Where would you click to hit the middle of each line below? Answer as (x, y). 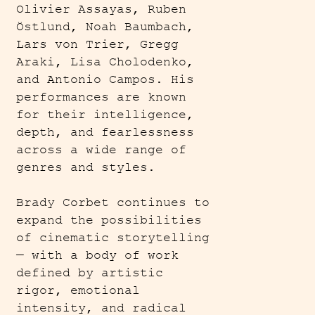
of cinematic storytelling (113, 238)
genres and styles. (90, 168)
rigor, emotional (78, 291)
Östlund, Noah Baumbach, (105, 27)
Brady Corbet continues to (113, 203)
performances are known (102, 97)
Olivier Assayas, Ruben (102, 9)
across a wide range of (102, 150)
